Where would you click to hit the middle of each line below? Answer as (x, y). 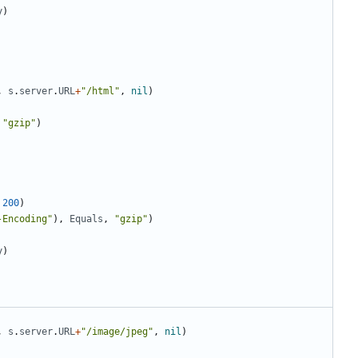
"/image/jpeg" (117, 332)
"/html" (100, 91)
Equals (86, 219)
